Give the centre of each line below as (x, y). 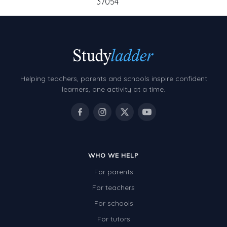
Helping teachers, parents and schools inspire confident (113, 79)
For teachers (113, 188)
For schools (113, 203)
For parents (113, 172)
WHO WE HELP (113, 156)
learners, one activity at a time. (113, 89)
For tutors (113, 219)
